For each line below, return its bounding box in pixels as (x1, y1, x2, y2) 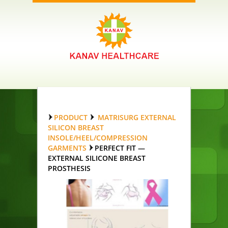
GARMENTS (48, 143, 87, 153)
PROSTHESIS (48, 163, 91, 173)
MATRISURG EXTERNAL (98, 112, 176, 122)
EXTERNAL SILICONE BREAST (48, 153, 146, 163)
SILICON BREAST (48, 123, 104, 132)
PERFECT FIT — (95, 143, 145, 153)
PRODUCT (54, 112, 88, 122)
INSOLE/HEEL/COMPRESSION (48, 133, 148, 142)
